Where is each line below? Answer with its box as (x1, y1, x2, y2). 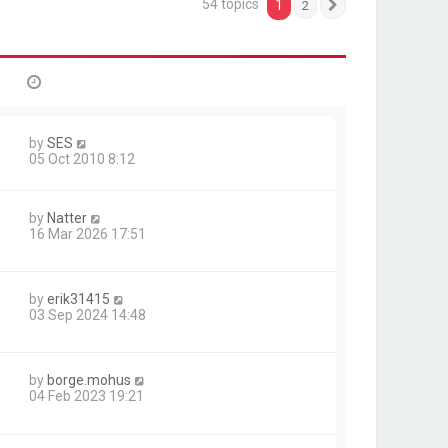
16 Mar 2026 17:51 (29, 226, 146, 242)
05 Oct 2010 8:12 (29, 151, 135, 167)
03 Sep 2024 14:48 (29, 307, 146, 324)
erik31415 (47, 291, 110, 308)
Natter (47, 210, 87, 226)
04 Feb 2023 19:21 (29, 388, 144, 405)
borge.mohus (47, 372, 131, 389)
